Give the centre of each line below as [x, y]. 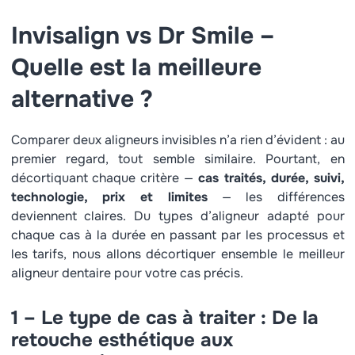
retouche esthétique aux [122, 340]
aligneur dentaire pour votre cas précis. [127, 273]
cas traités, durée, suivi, [271, 178]
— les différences [276, 197]
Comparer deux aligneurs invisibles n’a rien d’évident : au [177, 140]
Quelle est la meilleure [136, 67]
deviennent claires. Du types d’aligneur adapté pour [177, 216]
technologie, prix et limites [109, 197]
